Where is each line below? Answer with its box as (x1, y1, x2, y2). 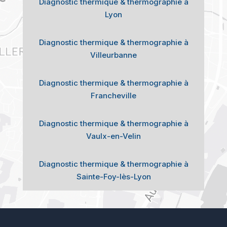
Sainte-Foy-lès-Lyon (76, 171, 151, 181)
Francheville (91, 90, 136, 100)
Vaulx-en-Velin (86, 131, 141, 141)
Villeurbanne (90, 50, 137, 60)
